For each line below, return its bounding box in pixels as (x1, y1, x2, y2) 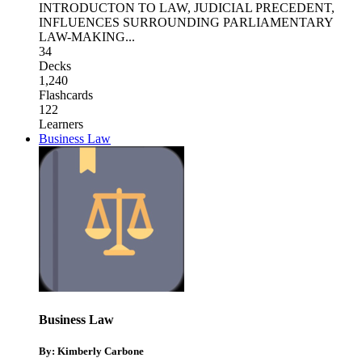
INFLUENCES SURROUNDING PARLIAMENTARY (39, 15, 333, 30)
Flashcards (39, 88, 93, 103)
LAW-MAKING (39, 30, 125, 44)
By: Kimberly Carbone (39, 344, 144, 357)
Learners (39, 117, 83, 132)
